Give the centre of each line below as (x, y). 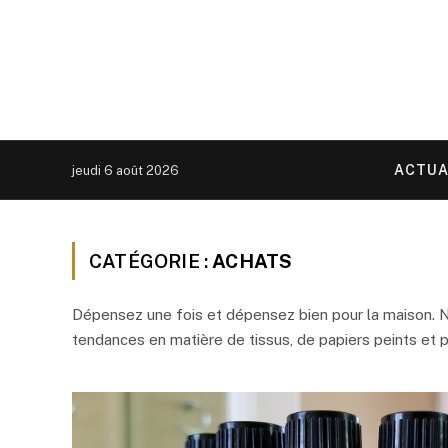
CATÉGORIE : (151, 261)
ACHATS (252, 261)
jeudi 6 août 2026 (125, 170)
